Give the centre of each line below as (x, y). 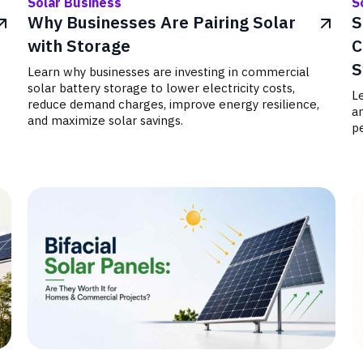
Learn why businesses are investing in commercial (169, 72)
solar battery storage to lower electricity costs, (162, 88)
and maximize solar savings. (106, 120)
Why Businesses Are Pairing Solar (162, 22)
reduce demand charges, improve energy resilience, (174, 104)
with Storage (79, 46)
